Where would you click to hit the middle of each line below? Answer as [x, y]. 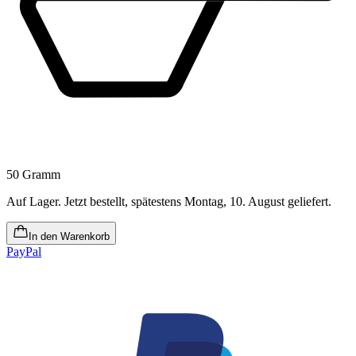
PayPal [24, 251]
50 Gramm [33, 174]
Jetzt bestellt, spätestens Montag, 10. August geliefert [196, 201]
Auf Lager [32, 201]
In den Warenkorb [69, 236]
